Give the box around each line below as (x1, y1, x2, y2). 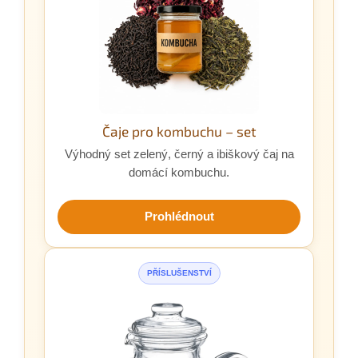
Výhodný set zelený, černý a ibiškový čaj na (64, 147, 294, 161)
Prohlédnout (144, 209, 214, 223)
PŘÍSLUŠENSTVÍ (146, 268, 212, 277)
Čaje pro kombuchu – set (101, 122, 257, 139)
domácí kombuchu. (129, 165, 229, 179)
